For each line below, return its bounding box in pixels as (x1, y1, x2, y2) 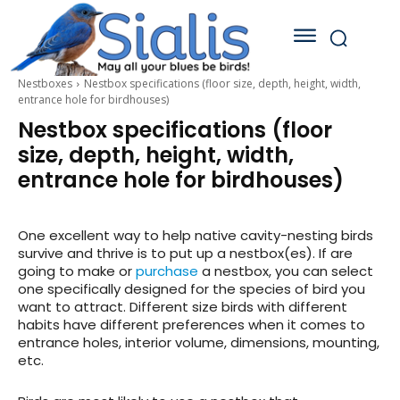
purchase (136, 262, 198, 281)
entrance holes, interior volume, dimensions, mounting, (18, 333, 379, 353)
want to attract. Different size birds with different (18, 297, 347, 317)
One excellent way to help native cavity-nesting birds (18, 226, 373, 246)
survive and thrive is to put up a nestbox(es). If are (18, 244, 353, 263)
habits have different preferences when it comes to (18, 315, 365, 335)
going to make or (18, 262, 136, 281)
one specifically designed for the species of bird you (18, 279, 365, 299)
